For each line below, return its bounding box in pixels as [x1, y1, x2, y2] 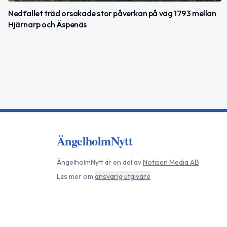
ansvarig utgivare [95, 172, 150, 181]
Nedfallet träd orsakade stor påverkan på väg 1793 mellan [8, 8, 216, 18]
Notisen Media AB [143, 158, 199, 167]
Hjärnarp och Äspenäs [8, 19, 87, 29]
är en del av [103, 158, 141, 167]
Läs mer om [57, 172, 93, 181]
